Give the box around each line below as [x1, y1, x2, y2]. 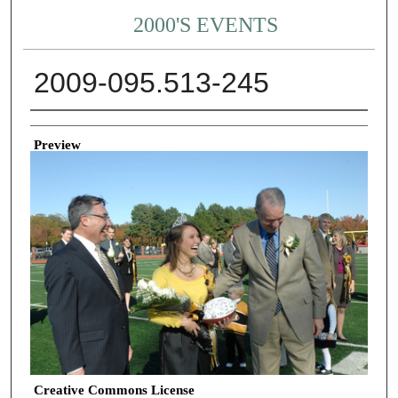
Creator [29, 116, 71, 131]
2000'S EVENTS [133, 13, 279, 37]
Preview [33, 137, 81, 152]
